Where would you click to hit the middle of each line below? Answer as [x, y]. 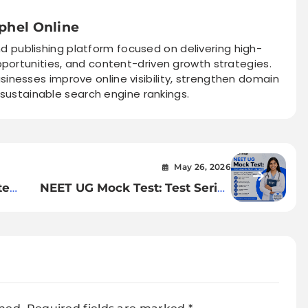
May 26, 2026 [203, 167]
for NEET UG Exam [176, 206]
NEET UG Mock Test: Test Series [136, 188]
